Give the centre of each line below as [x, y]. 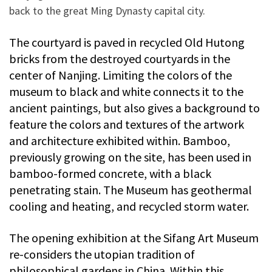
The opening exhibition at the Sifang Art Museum [134, 237]
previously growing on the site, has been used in [130, 157]
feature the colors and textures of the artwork [127, 124]
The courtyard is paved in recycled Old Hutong [127, 42]
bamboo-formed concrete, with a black [110, 173]
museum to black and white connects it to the [126, 91]
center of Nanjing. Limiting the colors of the [121, 75]
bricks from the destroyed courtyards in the [120, 58]
